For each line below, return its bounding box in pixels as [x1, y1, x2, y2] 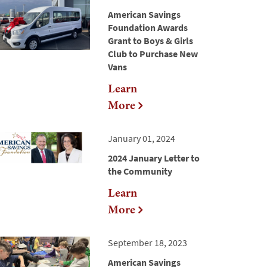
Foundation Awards [108, 21, 188, 34]
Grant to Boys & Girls [108, 35, 193, 47]
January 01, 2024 [108, 132, 175, 145]
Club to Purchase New [108, 48, 198, 60]
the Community [108, 165, 172, 178]
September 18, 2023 [108, 237, 187, 249]
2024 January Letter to [108, 152, 200, 164]
